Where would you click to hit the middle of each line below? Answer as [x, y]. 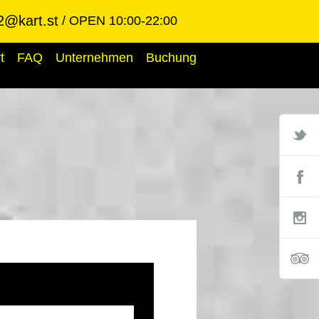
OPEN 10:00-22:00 [123, 21]
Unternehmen [94, 58]
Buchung [171, 58]
